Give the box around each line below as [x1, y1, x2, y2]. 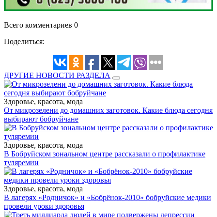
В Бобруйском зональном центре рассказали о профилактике [4, 150, 205, 158]
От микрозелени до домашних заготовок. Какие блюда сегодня [4, 106, 213, 115]
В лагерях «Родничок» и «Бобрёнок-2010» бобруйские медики [4, 193, 211, 202]
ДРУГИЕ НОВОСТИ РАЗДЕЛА [4, 71, 110, 80]
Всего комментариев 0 [4, 21, 78, 30]
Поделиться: [4, 37, 45, 46]
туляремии [4, 158, 39, 167]
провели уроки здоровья [4, 202, 84, 211]
